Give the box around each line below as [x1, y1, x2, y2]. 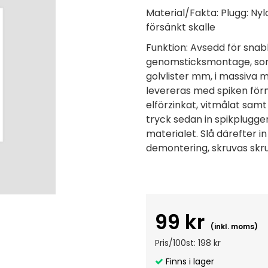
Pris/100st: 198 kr [155, 237, 221, 249]
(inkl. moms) [211, 221, 258, 232]
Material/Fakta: [146, 6, 218, 20]
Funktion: [146, 41, 188, 54]
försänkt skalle [146, 20, 215, 34]
